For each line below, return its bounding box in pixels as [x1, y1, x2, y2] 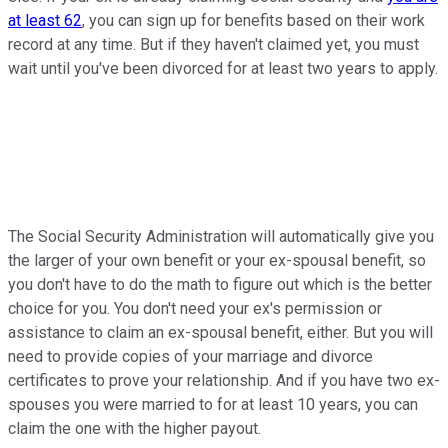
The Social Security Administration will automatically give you [8, 227, 434, 247]
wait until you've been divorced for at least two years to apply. [8, 59, 438, 79]
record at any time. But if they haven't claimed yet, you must [8, 35, 419, 55]
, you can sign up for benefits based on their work [82, 11, 425, 31]
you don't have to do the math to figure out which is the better [8, 275, 432, 295]
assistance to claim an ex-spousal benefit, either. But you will [8, 323, 433, 343]
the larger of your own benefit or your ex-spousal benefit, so [8, 251, 426, 271]
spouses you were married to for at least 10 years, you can [8, 395, 418, 415]
